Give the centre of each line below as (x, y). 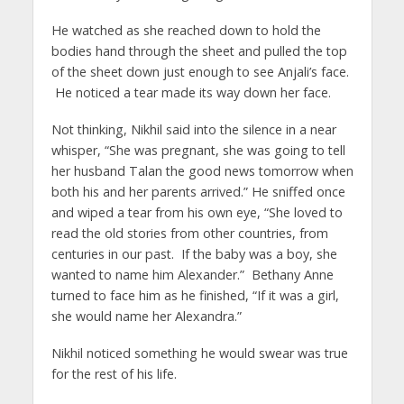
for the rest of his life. (114, 373)
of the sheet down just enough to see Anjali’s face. (200, 71)
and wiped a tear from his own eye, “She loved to (197, 212)
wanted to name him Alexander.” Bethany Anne (192, 274)
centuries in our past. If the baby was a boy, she (194, 253)
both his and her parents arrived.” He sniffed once (198, 191)
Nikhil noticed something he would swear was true (199, 353)
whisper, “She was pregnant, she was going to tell (198, 150)
